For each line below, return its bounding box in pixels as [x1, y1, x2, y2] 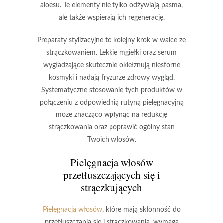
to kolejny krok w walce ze [103, 36, 186, 44]
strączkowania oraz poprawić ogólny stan [48, 123, 175, 131]
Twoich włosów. [87, 136, 136, 143]
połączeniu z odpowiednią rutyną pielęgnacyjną [39, 99, 184, 106]
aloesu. [40, 1, 63, 9]
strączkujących [81, 180, 142, 194]
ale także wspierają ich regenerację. [58, 14, 165, 21]
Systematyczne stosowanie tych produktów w [41, 86, 182, 94]
